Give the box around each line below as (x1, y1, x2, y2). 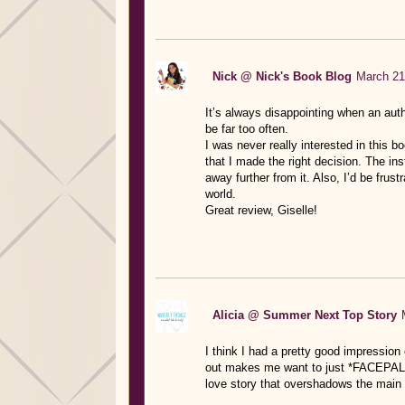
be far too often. (204, 121, 288, 136)
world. (204, 186, 236, 201)
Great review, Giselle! (204, 202, 317, 217)
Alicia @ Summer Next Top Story (212, 307, 397, 322)
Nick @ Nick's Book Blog (212, 69, 352, 83)
